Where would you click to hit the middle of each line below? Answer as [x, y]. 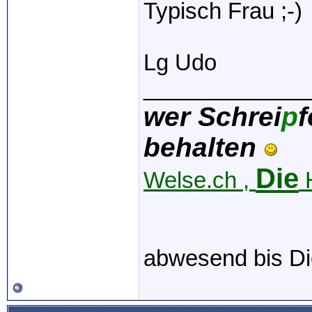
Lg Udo [180, 63]
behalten [204, 147]
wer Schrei [212, 117]
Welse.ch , [200, 180]
